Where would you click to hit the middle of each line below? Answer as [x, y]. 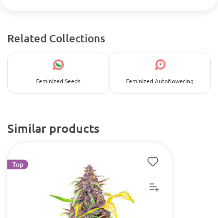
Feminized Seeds [58, 81]
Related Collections [56, 38]
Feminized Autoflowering [160, 81]
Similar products [53, 128]
